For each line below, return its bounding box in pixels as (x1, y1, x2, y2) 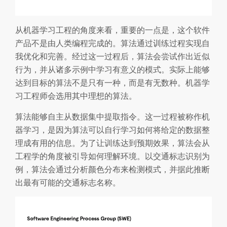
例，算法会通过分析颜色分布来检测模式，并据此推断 (15, 164, 210, 174)
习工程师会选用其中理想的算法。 (15, 90, 137, 101)
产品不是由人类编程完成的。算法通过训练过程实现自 (15, 37, 210, 48)
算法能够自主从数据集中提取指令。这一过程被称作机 (15, 111, 210, 122)
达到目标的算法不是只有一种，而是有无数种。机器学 (15, 77, 210, 88)
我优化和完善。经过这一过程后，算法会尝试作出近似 (15, 51, 210, 61)
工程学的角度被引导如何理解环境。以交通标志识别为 (15, 150, 210, 161)
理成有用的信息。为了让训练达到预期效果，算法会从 (15, 137, 210, 148)
